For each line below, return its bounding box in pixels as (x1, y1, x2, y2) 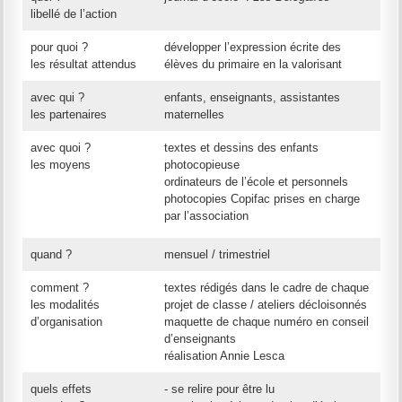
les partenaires (31, 108, 108, 122)
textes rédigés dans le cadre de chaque (164, 281, 370, 295)
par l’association (164, 209, 249, 223)
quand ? (31, 248, 73, 262)
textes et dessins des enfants (164, 141, 319, 155)
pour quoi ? (31, 40, 89, 55)
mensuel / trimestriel (164, 248, 271, 262)
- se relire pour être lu (164, 382, 275, 397)
